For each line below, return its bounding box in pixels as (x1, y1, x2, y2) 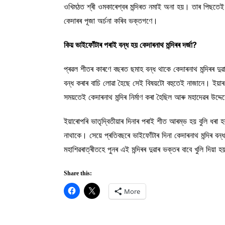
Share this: (64, 170, 92, 177)
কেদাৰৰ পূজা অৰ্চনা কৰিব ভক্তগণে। (64, 16, 158, 26)
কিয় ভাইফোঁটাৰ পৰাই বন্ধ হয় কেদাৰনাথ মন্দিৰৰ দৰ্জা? (64, 40, 197, 50)
